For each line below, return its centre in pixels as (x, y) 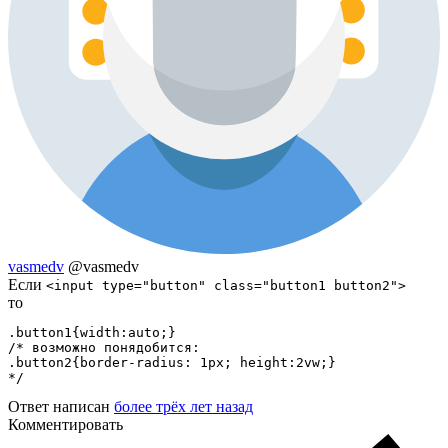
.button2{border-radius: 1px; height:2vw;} (176, 363)
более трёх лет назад (183, 407)
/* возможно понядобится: (108, 348)
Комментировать (65, 425)
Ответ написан (61, 407)
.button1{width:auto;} (92, 333)
